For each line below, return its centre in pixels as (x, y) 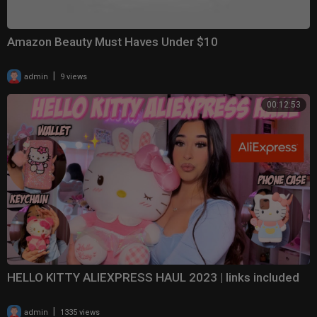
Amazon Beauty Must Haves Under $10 (113, 41)
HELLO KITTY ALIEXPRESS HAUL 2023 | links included (153, 277)
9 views (74, 76)
